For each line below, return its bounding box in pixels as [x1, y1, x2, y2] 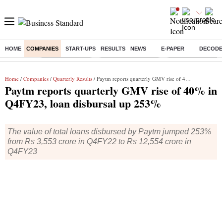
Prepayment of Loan [101, 49, 158, 55]
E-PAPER [161, 46, 184, 52]
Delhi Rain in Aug [42, 49, 90, 55]
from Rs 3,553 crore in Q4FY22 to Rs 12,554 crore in [7, 137, 191, 146]
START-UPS [65, 46, 96, 52]
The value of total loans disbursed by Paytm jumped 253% [7, 127, 211, 136]
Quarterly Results [53, 75, 92, 82]
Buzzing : [5, 48, 37, 56]
